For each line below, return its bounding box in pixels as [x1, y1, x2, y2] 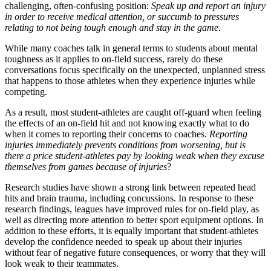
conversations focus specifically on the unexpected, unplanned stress [5, 64, 265, 75]
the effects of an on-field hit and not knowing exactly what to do [5, 117, 249, 128]
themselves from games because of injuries [5, 161, 167, 172]
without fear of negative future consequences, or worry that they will [5, 247, 266, 258]
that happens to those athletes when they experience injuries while [5, 75, 255, 86]
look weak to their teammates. [5, 258, 119, 269]
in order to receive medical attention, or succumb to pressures [5, 11, 239, 22]
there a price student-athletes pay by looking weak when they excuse [5, 150, 264, 161]
